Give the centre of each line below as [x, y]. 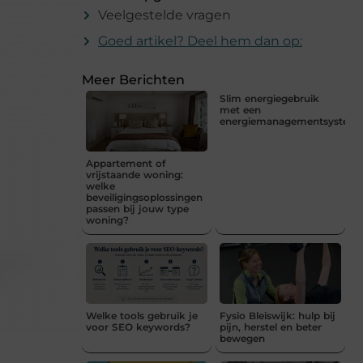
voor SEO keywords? [138, 327]
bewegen [242, 338]
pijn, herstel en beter [271, 327]
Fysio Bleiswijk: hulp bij [278, 315]
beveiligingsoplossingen [144, 197]
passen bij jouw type [137, 208]
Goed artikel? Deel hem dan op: [200, 41]
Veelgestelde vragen [164, 15]
